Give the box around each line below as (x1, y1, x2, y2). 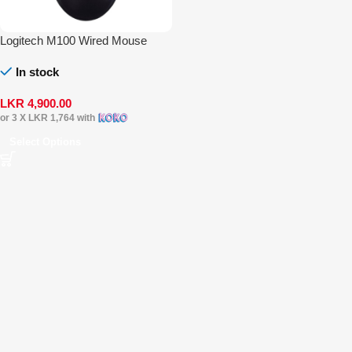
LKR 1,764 (28, 112, 75, 124)
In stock (16, 64, 59, 79)
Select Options (9, 135, 81, 148)
